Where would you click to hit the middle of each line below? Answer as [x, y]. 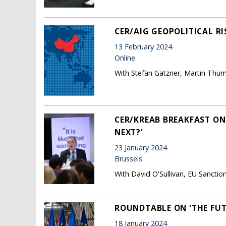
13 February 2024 [143, 47]
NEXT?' [129, 132]
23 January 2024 [141, 148]
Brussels [128, 159]
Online [125, 58]
